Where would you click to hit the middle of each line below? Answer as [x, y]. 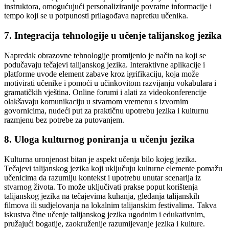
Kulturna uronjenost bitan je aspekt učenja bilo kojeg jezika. [100, 159]
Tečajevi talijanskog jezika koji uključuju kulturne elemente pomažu [113, 169]
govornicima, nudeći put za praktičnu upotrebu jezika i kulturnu [106, 110]
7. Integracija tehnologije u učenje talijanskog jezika [113, 36]
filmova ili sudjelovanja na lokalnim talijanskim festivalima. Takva [110, 205]
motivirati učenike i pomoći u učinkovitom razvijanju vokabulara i [110, 83]
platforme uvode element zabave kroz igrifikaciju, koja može [101, 74]
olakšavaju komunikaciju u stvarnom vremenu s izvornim [96, 101]
